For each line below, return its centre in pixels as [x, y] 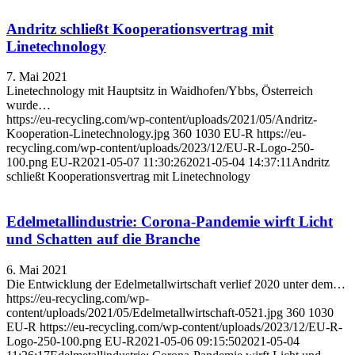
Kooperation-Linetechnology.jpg [88, 134]
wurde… [29, 105]
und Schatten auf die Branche [103, 239]
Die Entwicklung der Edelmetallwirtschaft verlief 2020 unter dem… [176, 284]
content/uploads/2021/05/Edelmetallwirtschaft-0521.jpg [145, 312]
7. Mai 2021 [37, 77]
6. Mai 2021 [37, 269]
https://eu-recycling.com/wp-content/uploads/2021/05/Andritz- [162, 120]
